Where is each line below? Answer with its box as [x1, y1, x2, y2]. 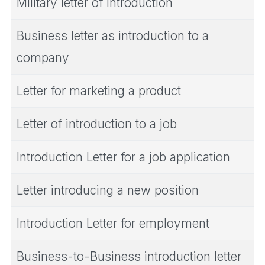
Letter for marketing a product [17, 83, 181, 98]
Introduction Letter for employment [17, 215, 209, 231]
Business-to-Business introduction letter [17, 248, 241, 264]
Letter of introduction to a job [17, 116, 177, 131]
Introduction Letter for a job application [17, 149, 230, 164]
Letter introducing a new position [17, 182, 199, 198]
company [17, 50, 69, 65]
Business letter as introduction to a [17, 28, 209, 43]
